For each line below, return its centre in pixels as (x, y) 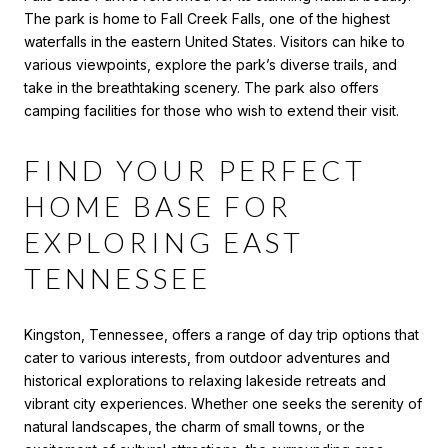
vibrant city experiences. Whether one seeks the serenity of (223, 403)
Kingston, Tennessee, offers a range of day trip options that (221, 334)
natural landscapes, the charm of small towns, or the (194, 426)
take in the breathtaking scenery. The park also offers (201, 88)
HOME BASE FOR (158, 206)
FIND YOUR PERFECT (195, 170)
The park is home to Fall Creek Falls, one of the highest (207, 19)
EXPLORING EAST (164, 242)
